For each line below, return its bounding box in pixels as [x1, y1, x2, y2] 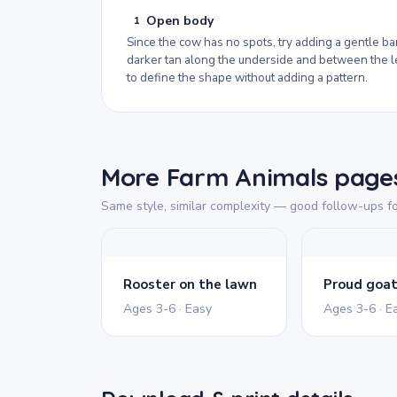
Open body [146, 12, 214, 29]
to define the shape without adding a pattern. [127, 69, 368, 86]
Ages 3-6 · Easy [123, 300, 212, 317]
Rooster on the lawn [123, 276, 257, 293]
